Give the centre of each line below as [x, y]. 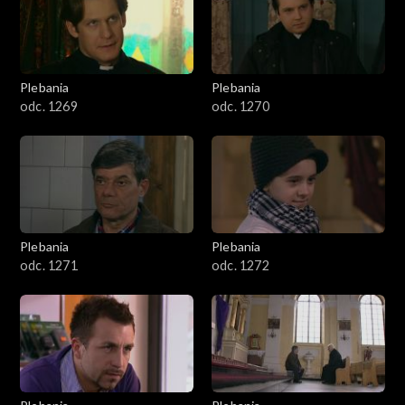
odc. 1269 [49, 107]
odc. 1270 [240, 107]
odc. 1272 [240, 266]
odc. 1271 [49, 266]
